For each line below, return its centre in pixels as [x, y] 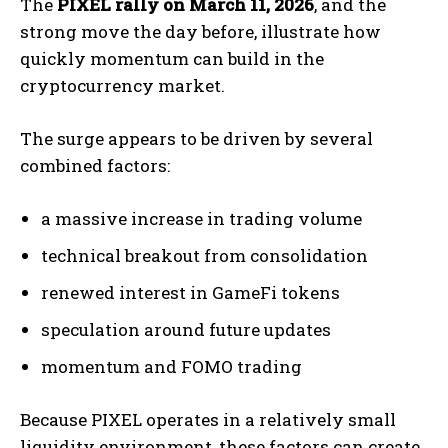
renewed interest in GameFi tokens [190, 292]
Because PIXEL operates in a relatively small [208, 419]
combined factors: [95, 165]
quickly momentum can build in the [172, 58]
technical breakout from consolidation [204, 255]
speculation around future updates [186, 329]
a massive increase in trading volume [201, 218]
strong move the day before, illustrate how [200, 31]
